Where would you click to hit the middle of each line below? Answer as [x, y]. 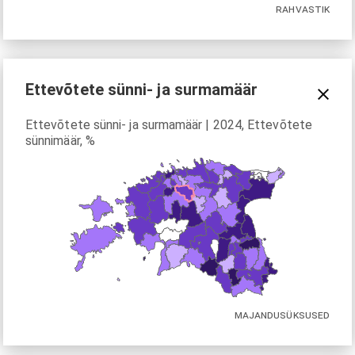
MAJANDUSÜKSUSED [282, 314]
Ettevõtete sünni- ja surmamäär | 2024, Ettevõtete [169, 124]
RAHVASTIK [303, 8]
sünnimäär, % [60, 140]
